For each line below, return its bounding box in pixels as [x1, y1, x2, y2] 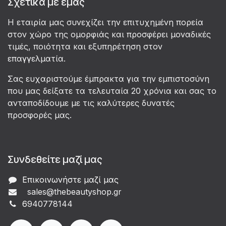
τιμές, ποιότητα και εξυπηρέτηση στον [8, 41, 162, 51]
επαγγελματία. [8, 53, 66, 64]
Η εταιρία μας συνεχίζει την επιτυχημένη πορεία [8, 17, 203, 27]
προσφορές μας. [8, 109, 72, 120]
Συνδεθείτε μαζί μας [8, 153, 102, 165]
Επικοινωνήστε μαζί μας [22, 174, 119, 185]
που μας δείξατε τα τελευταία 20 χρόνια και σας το [8, 85, 216, 96]
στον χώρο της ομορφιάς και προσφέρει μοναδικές [8, 29, 211, 39]
